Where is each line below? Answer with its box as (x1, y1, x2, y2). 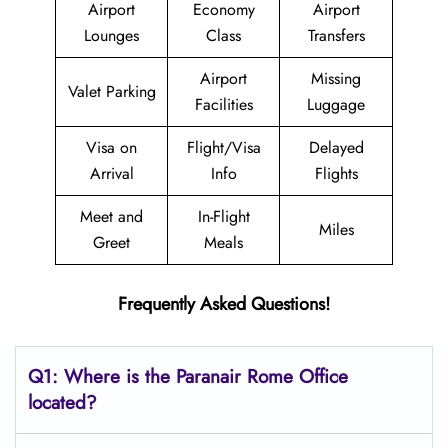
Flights (314, 162, 358, 185)
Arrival (89, 162, 134, 185)
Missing (311, 67, 361, 90)
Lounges (84, 24, 139, 47)
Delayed (308, 136, 364, 159)
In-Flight (197, 205, 250, 228)
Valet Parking (67, 80, 156, 103)
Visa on (86, 136, 137, 159)
